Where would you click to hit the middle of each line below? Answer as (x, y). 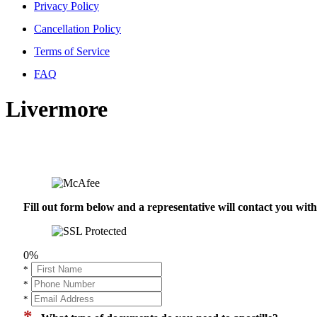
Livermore (57, 109)
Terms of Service (72, 52)
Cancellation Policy (77, 29)
